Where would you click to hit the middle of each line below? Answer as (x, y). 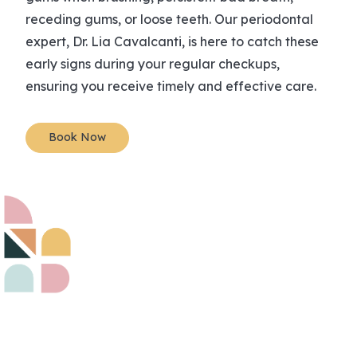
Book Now (77, 137)
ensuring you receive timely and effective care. (171, 86)
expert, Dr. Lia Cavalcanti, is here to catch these (172, 41)
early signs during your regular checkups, (153, 63)
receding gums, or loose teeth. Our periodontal (169, 19)
